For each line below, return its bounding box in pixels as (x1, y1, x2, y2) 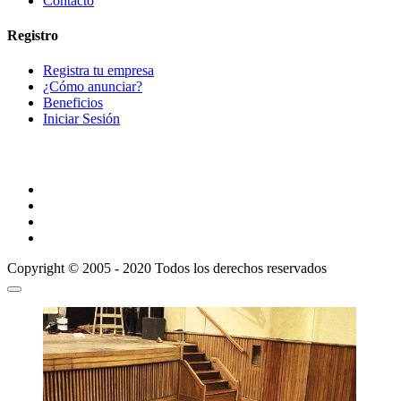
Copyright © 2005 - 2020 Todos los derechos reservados (7, 260, 327, 276)
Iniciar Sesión (43, 111, 120, 127)
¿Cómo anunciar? (43, 79, 142, 95)
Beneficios (43, 95, 103, 111)
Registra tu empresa (43, 63, 154, 79)
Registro (7, 28, 58, 44)
